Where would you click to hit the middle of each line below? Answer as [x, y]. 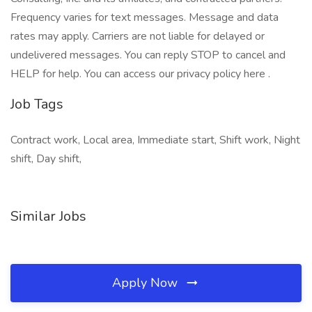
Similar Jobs [48, 216]
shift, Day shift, [46, 159]
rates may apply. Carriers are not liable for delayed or [138, 36]
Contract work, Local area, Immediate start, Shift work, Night [155, 140]
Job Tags [37, 104]
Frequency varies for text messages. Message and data [145, 17]
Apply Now [147, 283]
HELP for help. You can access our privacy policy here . [140, 74]
